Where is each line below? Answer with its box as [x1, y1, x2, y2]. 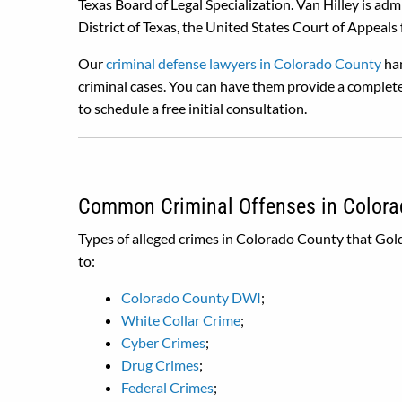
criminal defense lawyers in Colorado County [106, 55, 381, 72]
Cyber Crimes [121, 334, 205, 351]
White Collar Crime [121, 311, 240, 328]
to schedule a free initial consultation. [78, 100, 307, 117]
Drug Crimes [121, 356, 199, 373]
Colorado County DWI [121, 289, 261, 306]
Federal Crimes [121, 379, 214, 396]
